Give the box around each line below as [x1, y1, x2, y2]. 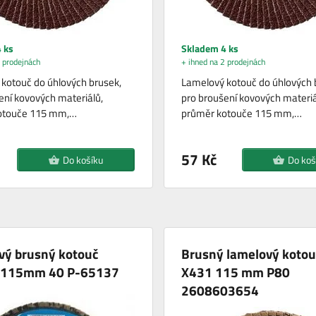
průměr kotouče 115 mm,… [181, 105, 302, 122]
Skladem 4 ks [181, 41, 238, 56]
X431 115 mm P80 [181, 262, 290, 283]
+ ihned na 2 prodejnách [181, 55, 265, 69]
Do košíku [62, 152, 103, 168]
